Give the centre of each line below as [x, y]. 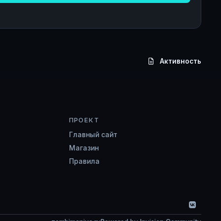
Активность [181, 61]
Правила [84, 162]
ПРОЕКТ [84, 120]
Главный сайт [93, 135]
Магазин [84, 148]
